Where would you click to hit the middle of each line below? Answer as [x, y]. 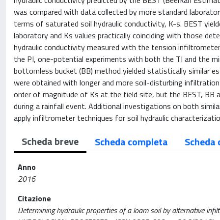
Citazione [34, 198]
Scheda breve [50, 141]
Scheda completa [131, 142]
